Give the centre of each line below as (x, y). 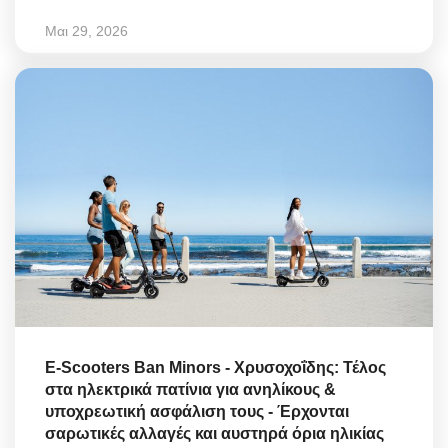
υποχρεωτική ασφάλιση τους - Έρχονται (197, 411)
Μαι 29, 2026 (86, 31)
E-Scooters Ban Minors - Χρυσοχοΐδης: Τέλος (215, 367)
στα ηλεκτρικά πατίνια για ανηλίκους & (190, 389)
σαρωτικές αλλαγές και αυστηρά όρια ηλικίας (214, 433)
